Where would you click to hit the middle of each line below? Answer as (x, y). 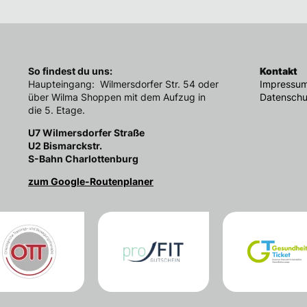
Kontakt (279, 71)
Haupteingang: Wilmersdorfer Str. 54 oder (123, 84)
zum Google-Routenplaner (91, 181)
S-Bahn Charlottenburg (83, 159)
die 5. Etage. (57, 110)
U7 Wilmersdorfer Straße (86, 133)
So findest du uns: (70, 71)
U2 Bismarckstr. (65, 146)
